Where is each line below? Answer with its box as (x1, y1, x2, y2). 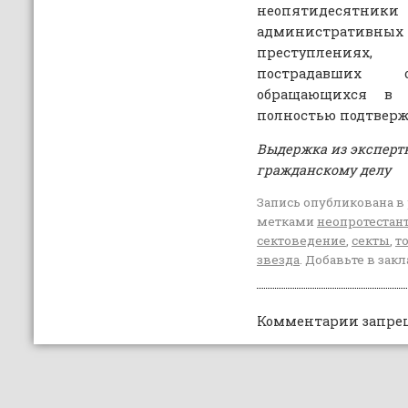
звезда (256, 251, 300, 269)
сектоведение (256, 232, 346, 250)
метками (256, 213, 317, 230)
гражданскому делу (256, 161, 394, 179)
